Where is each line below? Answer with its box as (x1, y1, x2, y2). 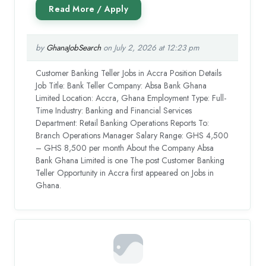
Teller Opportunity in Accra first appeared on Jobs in (36, 166, 214, 179)
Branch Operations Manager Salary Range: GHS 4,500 (36, 129, 229, 141)
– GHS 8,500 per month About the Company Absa (36, 141, 214, 154)
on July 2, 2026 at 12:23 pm (101, 42, 200, 53)
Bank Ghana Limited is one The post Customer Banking (36, 154, 225, 166)
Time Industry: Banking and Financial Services (36, 104, 192, 116)
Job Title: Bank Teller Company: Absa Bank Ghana (36, 79, 207, 91)
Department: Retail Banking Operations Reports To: (36, 116, 210, 129)
